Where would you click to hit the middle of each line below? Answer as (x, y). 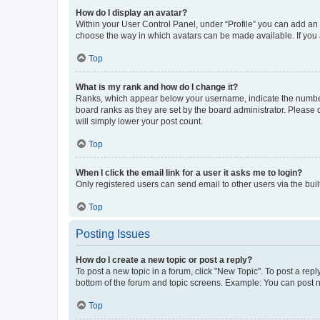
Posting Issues (113, 234)
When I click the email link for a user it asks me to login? (189, 172)
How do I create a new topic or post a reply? (164, 260)
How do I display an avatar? (131, 12)
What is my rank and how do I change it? (157, 87)
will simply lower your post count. (139, 121)
